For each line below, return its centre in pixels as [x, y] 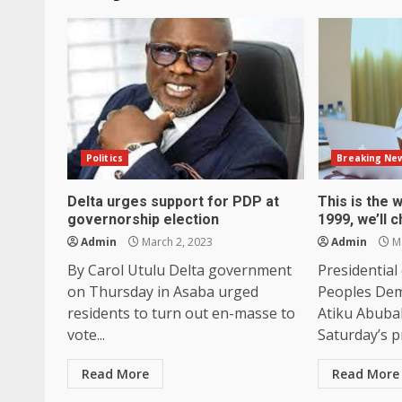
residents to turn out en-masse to [181, 313]
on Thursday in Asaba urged [163, 291]
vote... [86, 334]
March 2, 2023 [176, 241]
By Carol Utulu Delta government [179, 270]
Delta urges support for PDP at [173, 201]
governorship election [143, 219]
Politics [105, 157]
